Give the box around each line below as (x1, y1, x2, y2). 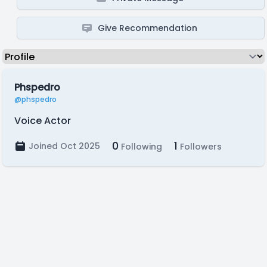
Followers (178, 141, 222, 153)
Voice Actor (14, 114, 71, 128)
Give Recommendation (98, 22, 198, 34)
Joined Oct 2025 (29, 140, 100, 152)
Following (119, 141, 162, 153)
